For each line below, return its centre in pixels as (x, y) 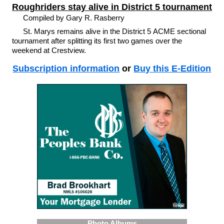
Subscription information (66, 68)
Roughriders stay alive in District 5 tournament (112, 7)
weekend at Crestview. (49, 50)
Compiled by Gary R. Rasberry (75, 18)
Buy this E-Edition (172, 68)
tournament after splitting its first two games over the (97, 40)
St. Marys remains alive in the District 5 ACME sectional (115, 31)
